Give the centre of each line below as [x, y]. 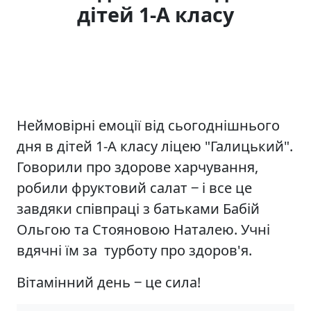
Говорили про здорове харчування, [137, 167]
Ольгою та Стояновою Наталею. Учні [143, 229]
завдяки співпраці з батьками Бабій [138, 208]
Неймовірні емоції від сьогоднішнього [148, 125]
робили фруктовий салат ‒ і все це [134, 187]
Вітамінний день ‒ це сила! [109, 282]
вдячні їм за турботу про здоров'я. [134, 250]
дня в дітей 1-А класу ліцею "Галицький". [155, 146]
